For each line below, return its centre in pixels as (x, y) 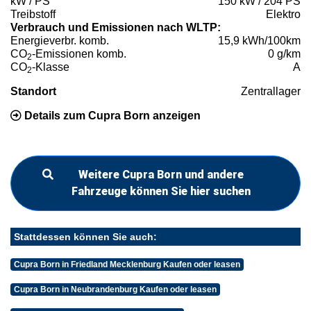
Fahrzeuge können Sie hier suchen (161, 192)
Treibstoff (33, 15)
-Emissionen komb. (79, 54)
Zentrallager (271, 92)
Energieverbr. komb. (60, 41)
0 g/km (284, 54)
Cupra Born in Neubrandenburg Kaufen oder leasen (115, 290)
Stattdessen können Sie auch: (85, 237)
